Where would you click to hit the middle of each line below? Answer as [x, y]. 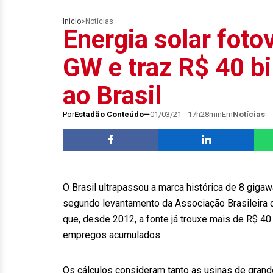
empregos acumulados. [112, 235]
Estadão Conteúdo [109, 114]
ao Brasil [112, 95]
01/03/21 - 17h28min [186, 114]
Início [72, 21]
